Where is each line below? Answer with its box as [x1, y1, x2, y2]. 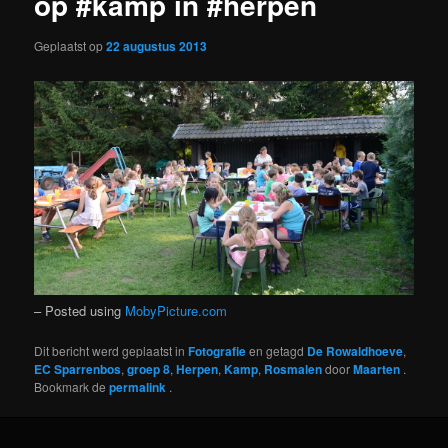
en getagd [246, 342, 308, 360]
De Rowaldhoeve [307, 342, 404, 361]
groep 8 [127, 360, 171, 379]
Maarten [353, 360, 404, 379]
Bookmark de [34, 378, 110, 396]
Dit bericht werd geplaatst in [34, 342, 189, 360]
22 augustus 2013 [106, 37, 208, 56]
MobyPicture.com [125, 301, 228, 321]
